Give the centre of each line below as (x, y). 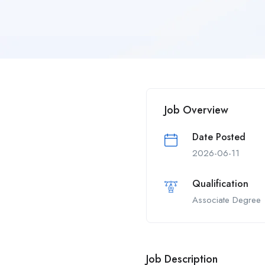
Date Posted (219, 137)
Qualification (220, 184)
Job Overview (196, 110)
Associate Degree (227, 200)
